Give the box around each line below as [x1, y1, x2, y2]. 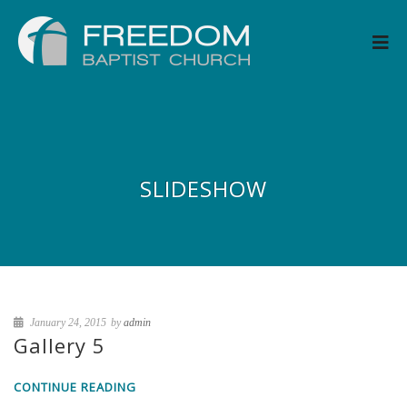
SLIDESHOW [140, 174, 267, 203]
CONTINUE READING [14, 379, 136, 395]
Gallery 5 [14, 332, 105, 359]
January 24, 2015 [27, 316, 106, 329]
